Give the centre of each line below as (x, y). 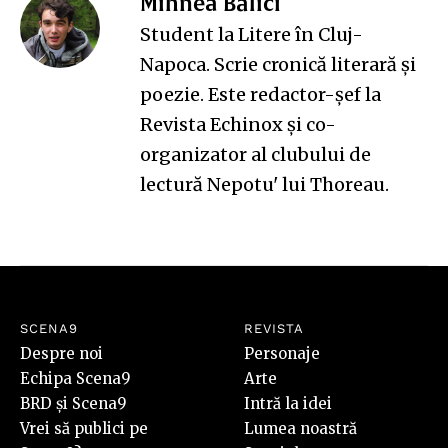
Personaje (282, 353)
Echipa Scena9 (75, 378)
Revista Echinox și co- (238, 124)
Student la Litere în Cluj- (251, 34)
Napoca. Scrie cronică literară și (278, 64)
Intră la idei (288, 403)
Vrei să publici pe (84, 428)
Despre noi (61, 353)
